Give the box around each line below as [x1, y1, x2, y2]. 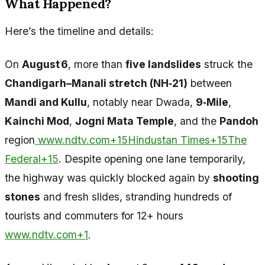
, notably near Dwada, [87, 95, 196, 108]
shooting [213, 171, 259, 184]
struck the [201, 57, 253, 70]
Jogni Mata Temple [75, 114, 174, 127]
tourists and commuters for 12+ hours [5, 209, 183, 222]
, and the [174, 114, 219, 127]
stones [5, 190, 40, 203]
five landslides [125, 57, 201, 70]
